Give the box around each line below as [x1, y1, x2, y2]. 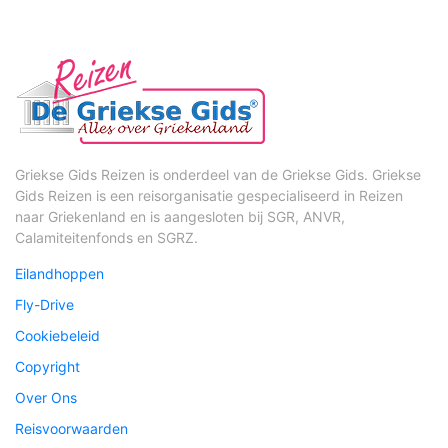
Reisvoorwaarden [15, 419, 128, 437]
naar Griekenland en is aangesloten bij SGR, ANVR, [15, 207, 345, 225]
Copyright [15, 357, 80, 375]
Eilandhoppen [15, 264, 104, 282]
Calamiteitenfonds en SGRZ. [15, 228, 198, 246]
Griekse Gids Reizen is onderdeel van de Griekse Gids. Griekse [15, 165, 421, 183]
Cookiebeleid [15, 326, 100, 344]
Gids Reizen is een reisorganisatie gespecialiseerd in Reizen [15, 186, 403, 204]
